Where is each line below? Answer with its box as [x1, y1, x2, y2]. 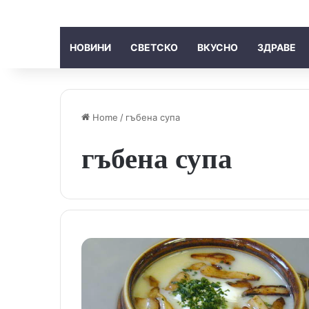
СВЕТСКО [130, 41, 178, 53]
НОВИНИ [70, 41, 111, 53]
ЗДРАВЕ [257, 41, 296, 53]
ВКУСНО [197, 41, 238, 53]
